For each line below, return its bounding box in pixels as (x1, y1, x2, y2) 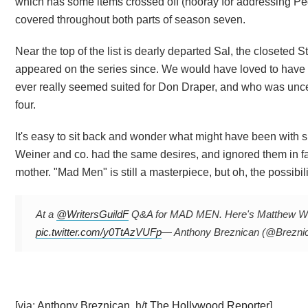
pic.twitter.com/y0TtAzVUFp (36, 225, 162, 238)
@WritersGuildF (56, 208, 129, 220)
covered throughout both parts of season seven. (15, 13, 245, 25)
